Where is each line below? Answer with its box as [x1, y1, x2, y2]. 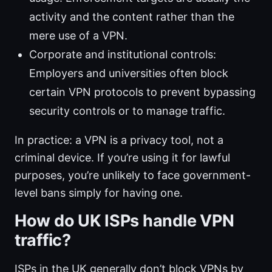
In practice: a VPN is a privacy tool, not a [15, 134, 223, 147]
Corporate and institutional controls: [29, 48, 216, 61]
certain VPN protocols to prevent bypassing [29, 86, 256, 99]
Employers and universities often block [29, 67, 228, 80]
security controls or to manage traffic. [29, 104, 225, 118]
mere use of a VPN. [29, 29, 127, 42]
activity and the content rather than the [29, 10, 234, 24]
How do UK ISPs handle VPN [15, 211, 234, 231]
